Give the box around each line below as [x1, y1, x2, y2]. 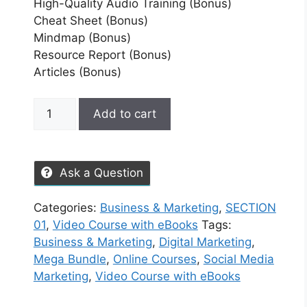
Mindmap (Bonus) [33, 30, 131, 45]
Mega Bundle [33, 252, 106, 267]
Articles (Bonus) [33, 64, 121, 79]
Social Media [203, 252, 274, 267]
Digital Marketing [158, 235, 251, 249]
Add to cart [93, 107, 156, 121]
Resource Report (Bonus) [33, 47, 171, 62]
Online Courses [112, 252, 197, 267]
